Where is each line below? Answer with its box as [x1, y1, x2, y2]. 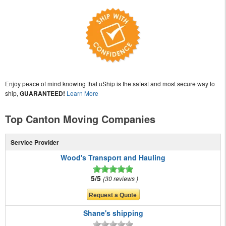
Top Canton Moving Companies [5, 111, 155, 127]
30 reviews [104, 174, 136, 183]
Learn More [67, 89, 98, 98]
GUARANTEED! [20, 89, 65, 98]
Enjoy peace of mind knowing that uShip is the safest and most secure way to [5, 79, 215, 88]
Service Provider [10, 138, 59, 147]
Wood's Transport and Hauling [61, 152, 165, 163]
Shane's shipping [83, 208, 143, 218]
